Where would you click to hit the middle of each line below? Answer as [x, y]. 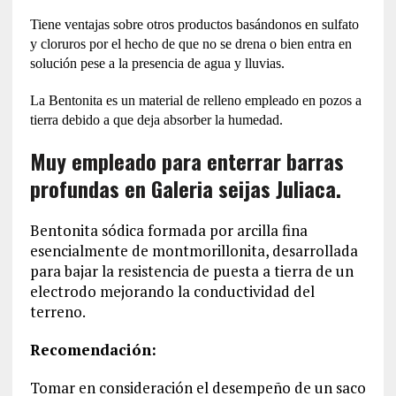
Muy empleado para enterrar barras [187, 160]
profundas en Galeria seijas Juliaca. [185, 188]
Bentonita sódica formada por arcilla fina [168, 230]
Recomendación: [93, 349]
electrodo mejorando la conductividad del [172, 291]
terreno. [57, 311]
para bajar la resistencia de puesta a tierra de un [191, 270]
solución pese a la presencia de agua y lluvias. [157, 63]
